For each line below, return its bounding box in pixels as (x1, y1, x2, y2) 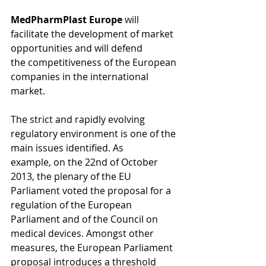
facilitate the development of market (11, 27, 176, 40)
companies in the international (11, 70, 151, 83)
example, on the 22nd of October (11, 156, 160, 169)
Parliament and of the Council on (11, 213, 160, 226)
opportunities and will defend (11, 42, 145, 55)
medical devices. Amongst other (11, 227, 156, 240)
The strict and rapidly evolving (11, 113, 147, 126)
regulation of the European (11, 198, 134, 211)
